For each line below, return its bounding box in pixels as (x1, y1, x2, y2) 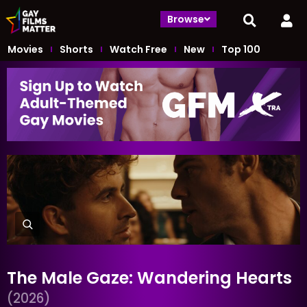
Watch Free (110, 42, 167, 56)
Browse (167, 12, 205, 26)
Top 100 (221, 42, 260, 56)
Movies (8, 42, 43, 56)
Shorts (60, 42, 93, 56)
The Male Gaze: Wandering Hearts (7, 266, 292, 289)
